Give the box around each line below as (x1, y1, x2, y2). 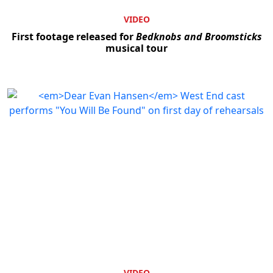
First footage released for (11, 30, 136, 44)
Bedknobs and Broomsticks (135, 30, 262, 44)
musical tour (105, 41, 168, 55)
